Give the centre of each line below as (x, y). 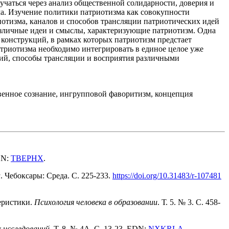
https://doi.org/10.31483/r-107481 (167, 176)
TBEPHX (27, 158)
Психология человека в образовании (96, 202)
